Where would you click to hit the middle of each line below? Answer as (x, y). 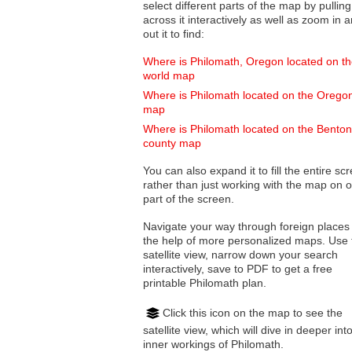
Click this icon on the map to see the (253, 312)
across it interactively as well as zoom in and (204, 20)
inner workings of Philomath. (213, 344)
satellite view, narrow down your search (177, 255)
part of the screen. (189, 199)
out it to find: (174, 34)
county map (172, 143)
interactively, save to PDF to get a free (238, 269)
